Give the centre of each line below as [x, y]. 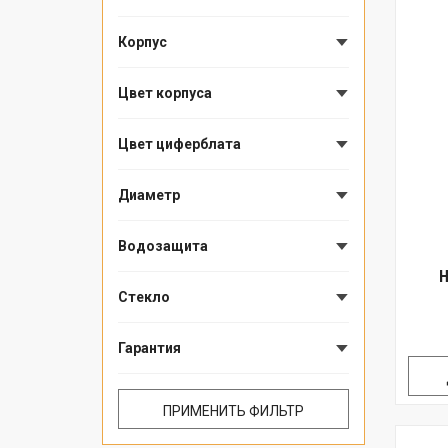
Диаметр [149, 195]
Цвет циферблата [179, 144]
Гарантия [149, 348]
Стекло [144, 297]
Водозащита [163, 246]
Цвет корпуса [165, 93]
